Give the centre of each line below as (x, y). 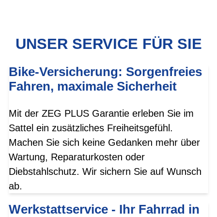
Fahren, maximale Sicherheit (93, 86)
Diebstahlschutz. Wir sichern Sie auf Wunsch (105, 172)
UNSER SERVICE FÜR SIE (108, 44)
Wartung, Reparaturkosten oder (77, 157)
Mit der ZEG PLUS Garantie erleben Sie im (101, 114)
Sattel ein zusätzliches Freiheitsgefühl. (91, 128)
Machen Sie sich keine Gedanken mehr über (104, 143)
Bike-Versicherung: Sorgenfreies (105, 72)
